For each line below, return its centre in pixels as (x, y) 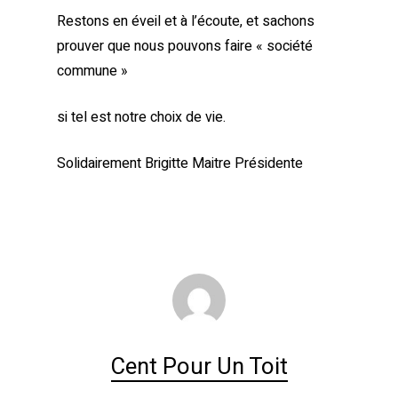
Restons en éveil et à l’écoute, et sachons (186, 21)
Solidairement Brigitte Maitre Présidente (180, 163)
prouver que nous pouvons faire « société (185, 46)
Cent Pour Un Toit (199, 367)
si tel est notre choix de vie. (141, 117)
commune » (92, 71)
